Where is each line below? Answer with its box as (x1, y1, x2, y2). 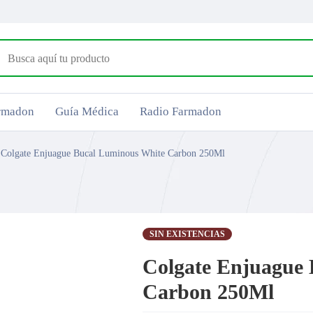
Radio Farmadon (140, 105, 221, 118)
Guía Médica (55, 105, 119, 118)
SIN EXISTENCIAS (150, 229, 226, 239)
